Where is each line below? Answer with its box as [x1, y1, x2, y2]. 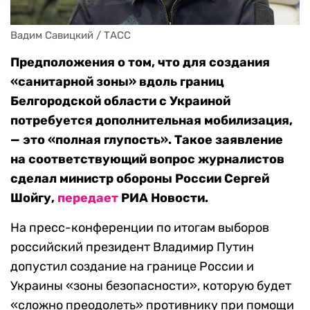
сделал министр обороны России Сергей [10, 171, 269, 187]
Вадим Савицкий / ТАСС [10, 29, 131, 42]
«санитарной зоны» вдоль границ [10, 74, 224, 90]
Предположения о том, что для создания [10, 55, 270, 71]
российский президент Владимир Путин [10, 239, 254, 255]
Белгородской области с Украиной [10, 93, 230, 109]
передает [57, 190, 118, 206]
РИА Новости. [118, 190, 208, 206]
